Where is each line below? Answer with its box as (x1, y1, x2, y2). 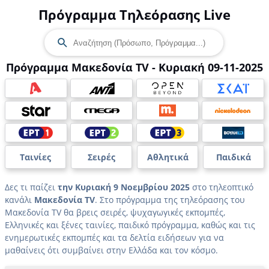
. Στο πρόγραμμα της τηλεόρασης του (95, 194, 245, 205)
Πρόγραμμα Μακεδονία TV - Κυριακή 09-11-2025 (6, 60, 263, 74)
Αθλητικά (147, 151, 189, 163)
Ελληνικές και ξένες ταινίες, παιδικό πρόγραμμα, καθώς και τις (5, 219, 255, 231)
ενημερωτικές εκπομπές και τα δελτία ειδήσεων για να (5, 232, 224, 243)
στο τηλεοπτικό (190, 181, 253, 193)
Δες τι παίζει (5, 181, 58, 193)
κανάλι (5, 194, 34, 205)
